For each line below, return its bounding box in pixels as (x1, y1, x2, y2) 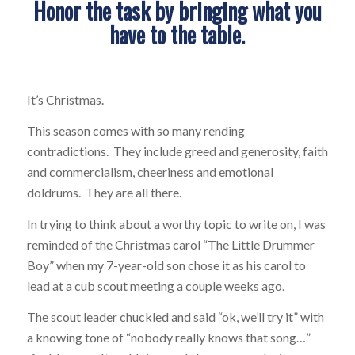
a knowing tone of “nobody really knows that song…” (26, 330, 311, 345)
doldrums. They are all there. (26, 185, 181, 200)
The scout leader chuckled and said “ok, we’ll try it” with (26, 309, 324, 325)
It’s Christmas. (26, 91, 104, 107)
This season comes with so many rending (26, 123, 245, 139)
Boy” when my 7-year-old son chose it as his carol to (26, 257, 306, 273)
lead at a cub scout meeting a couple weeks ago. (26, 277, 284, 293)
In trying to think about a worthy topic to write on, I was (26, 216, 326, 231)
